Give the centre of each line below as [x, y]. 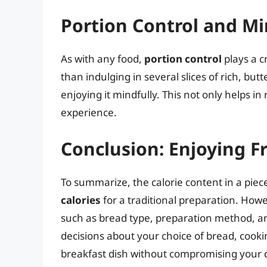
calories [81, 200]
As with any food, [103, 58]
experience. [89, 112]
